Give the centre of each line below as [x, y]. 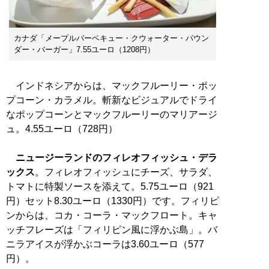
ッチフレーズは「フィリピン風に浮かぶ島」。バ [112, 229]
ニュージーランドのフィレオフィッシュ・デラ [116, 157]
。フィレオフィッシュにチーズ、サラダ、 [126, 172]
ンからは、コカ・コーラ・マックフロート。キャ [112, 215]
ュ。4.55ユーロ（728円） [62, 128]
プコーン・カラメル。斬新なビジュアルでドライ [112, 100]
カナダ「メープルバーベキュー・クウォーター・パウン [111, 38]
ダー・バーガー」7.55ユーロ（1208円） [84, 49]
